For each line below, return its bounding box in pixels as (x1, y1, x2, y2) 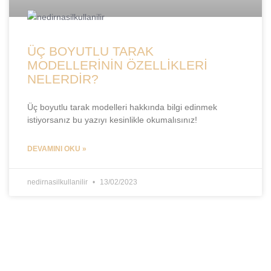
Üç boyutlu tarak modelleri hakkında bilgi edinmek (27, 102, 217, 112)
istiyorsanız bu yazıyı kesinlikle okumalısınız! (27, 115, 197, 125)
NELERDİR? (27, 72, 99, 86)
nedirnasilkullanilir (27, 178, 90, 186)
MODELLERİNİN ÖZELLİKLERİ (27, 58, 207, 72)
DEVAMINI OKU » (27, 145, 87, 153)
